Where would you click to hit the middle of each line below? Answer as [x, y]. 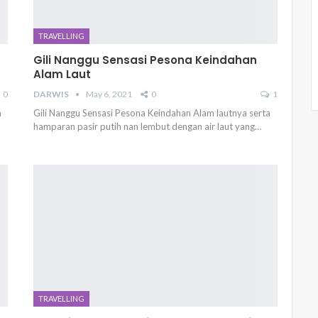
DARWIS [52, 94]
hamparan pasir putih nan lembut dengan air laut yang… [148, 127]
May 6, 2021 [109, 94]
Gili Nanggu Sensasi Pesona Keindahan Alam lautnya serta [152, 113]
